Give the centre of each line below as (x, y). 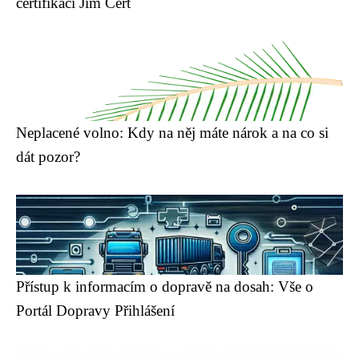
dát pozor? (48, 157)
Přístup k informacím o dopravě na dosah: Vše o (165, 286)
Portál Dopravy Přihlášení (95, 311)
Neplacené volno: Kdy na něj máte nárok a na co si (172, 133)
